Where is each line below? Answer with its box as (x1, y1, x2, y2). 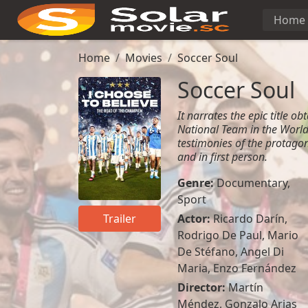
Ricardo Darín (212, 211, 285, 226)
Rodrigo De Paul (177, 228, 262, 243)
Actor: (177, 211, 213, 226)
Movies (125, 50, 162, 65)
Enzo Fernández (212, 261, 296, 276)
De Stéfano (177, 244, 235, 259)
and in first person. (177, 149, 267, 164)
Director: (177, 280, 228, 295)
